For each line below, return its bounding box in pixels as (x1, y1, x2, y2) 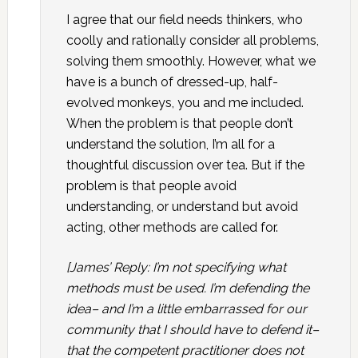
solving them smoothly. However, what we (66, 54, 316, 69)
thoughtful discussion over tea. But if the (66, 157, 304, 173)
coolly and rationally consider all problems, (66, 33, 319, 48)
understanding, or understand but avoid (66, 199, 298, 214)
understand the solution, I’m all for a (66, 137, 275, 152)
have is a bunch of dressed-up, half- (66, 74, 278, 89)
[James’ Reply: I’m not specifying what (66, 260, 286, 275)
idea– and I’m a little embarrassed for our (66, 301, 307, 316)
